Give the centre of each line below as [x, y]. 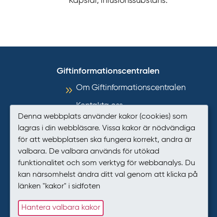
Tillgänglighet [102, 158]
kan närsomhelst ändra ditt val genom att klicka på [108, 175]
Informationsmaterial [114, 124]
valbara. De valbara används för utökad [89, 151]
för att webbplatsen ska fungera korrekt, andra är [105, 140]
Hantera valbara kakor [61, 208]
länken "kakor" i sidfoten [59, 186]
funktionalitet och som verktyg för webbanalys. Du [107, 163]
